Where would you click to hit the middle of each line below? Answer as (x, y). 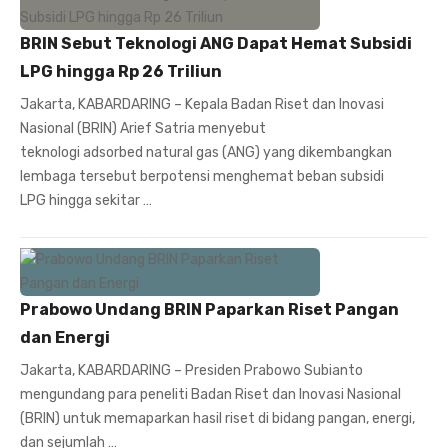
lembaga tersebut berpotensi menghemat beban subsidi (202, 177)
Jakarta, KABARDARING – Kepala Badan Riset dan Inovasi (202, 105)
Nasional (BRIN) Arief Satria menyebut (143, 129)
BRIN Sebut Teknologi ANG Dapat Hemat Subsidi (216, 44)
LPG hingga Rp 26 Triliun (121, 72)
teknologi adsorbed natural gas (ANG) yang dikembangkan (206, 153)
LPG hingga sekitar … (86, 201)
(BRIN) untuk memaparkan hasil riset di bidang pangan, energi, (217, 419)
